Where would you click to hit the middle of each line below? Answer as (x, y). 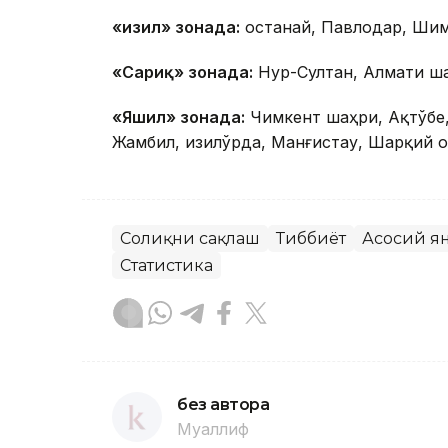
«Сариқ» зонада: (182, 72)
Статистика (166, 265)
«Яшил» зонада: (178, 117)
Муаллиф (213, 429)
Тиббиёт (311, 238)
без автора (223, 404)
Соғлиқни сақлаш (190, 238)
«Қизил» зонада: (176, 27)
